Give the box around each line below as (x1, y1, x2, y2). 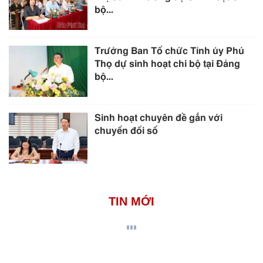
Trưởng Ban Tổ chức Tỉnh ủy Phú (95, 46, 245, 56)
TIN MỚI (109, 195, 154, 208)
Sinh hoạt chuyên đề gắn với (95, 113, 223, 123)
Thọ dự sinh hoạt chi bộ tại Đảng (95, 59, 241, 69)
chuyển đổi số (95, 126, 159, 136)
